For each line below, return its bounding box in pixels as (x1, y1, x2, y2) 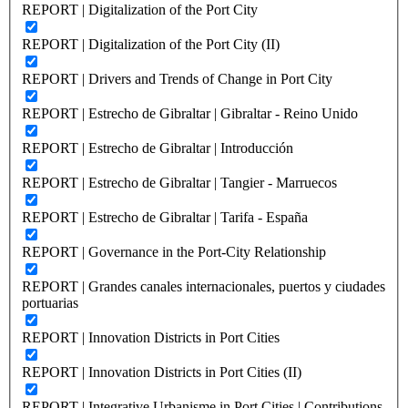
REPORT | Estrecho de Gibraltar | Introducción (22, 139, 293, 156)
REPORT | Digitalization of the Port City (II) (22, 36, 280, 52)
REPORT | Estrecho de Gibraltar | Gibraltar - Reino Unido (22, 105, 358, 121)
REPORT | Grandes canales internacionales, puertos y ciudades (22, 278, 385, 294)
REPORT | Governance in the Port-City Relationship (22, 243, 326, 260)
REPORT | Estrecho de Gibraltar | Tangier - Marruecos (22, 174, 337, 190)
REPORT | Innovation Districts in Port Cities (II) (22, 363, 301, 380)
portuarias (22, 294, 78, 311)
